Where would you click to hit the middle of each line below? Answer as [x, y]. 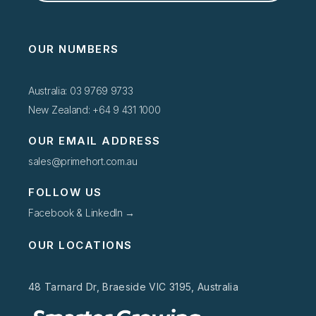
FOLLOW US [65, 192]
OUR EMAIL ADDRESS [95, 141]
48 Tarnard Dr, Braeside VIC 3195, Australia [134, 287]
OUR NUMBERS [74, 49]
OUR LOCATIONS [80, 245]
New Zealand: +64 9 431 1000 [95, 110]
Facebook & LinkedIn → [82, 213]
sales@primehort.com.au [83, 161]
